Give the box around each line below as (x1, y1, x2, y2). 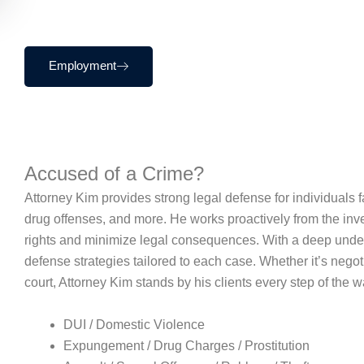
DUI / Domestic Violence (63, 317, 205, 331)
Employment (49, 58, 116, 73)
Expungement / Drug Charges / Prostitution (63, 338, 310, 353)
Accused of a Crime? (24, 162, 204, 185)
